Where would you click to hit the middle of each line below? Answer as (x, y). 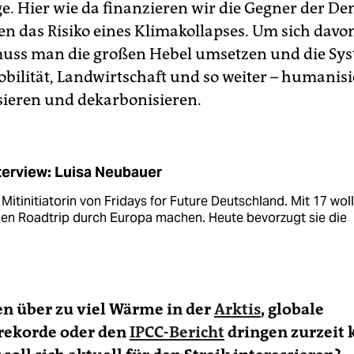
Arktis (237, 309)
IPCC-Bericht (177, 332)
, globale (292, 309)
